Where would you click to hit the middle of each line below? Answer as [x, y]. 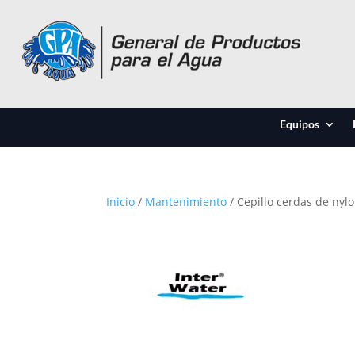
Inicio [121, 202]
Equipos [299, 124]
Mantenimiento [186, 202]
